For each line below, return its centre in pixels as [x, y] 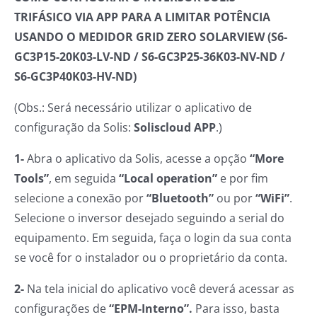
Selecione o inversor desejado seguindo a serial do [149, 218]
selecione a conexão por [80, 198]
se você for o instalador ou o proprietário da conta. [152, 258]
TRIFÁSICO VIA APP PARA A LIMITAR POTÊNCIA [142, 17]
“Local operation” [169, 179]
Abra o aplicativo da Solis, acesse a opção [137, 159]
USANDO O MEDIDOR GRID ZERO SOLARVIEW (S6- [151, 37]
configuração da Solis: [74, 128]
